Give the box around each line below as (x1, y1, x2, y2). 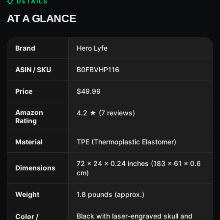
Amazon (15, 108, 43, 117)
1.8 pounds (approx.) (77, 190, 144, 199)
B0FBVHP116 (77, 65, 119, 74)
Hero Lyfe (77, 44, 108, 53)
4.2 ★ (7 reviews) (77, 109, 135, 117)
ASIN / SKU (15, 65, 51, 74)
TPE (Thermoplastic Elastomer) (77, 137, 176, 146)
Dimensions (15, 164, 55, 172)
